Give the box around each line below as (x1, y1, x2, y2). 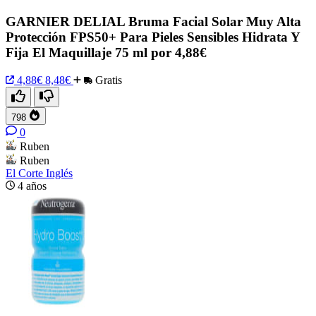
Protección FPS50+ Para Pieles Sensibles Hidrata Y (6, 30, 300, 45)
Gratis (92, 74, 122, 87)
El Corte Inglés (6, 167, 73, 180)
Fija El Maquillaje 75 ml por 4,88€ (6, 45, 207, 61)
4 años (18, 180, 47, 193)
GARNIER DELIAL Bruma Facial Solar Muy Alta (6, 14, 301, 30)
